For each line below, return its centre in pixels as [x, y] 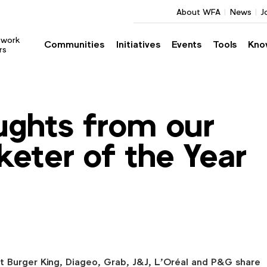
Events [186, 45]
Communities [74, 45]
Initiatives [138, 45]
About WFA [198, 12]
